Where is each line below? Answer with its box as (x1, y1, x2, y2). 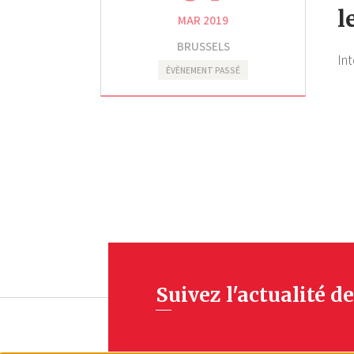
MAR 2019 (178, 12, 228, 28)
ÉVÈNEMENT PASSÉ (166, 64, 240, 77)
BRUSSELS (176, 38, 230, 55)
